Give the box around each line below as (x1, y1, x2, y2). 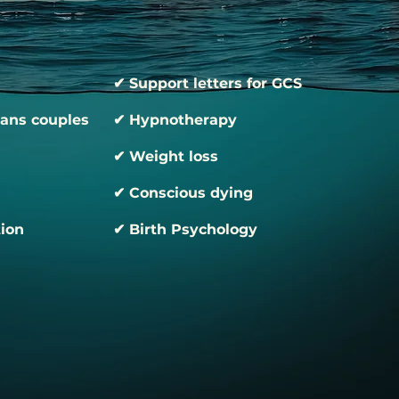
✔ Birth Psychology (113, 220, 257, 238)
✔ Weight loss (113, 147, 218, 165)
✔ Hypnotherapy (113, 110, 237, 128)
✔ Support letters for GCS (113, 74, 302, 92)
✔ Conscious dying (113, 183, 253, 201)
